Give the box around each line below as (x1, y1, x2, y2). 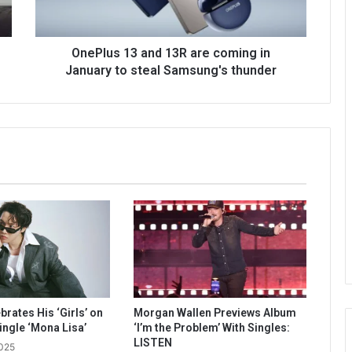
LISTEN (133, 336, 172, 350)
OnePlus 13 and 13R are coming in (71, 45, 270, 60)
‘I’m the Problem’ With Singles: (133, 321, 290, 335)
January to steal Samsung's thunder (65, 62, 277, 78)
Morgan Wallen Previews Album (133, 306, 296, 320)
